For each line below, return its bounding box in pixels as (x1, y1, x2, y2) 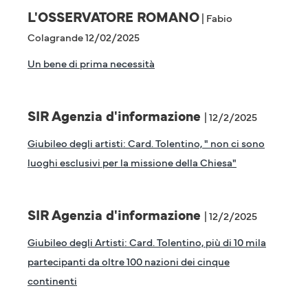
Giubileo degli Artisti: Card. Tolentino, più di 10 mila (27, 234, 266, 249)
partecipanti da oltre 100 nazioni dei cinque (27, 254, 230, 268)
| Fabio (199, 10, 232, 25)
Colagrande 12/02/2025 (27, 30, 140, 44)
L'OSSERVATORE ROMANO (27, 7, 199, 26)
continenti (27, 273, 77, 287)
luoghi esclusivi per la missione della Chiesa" (27, 155, 236, 169)
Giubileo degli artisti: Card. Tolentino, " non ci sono (27, 135, 265, 150)
